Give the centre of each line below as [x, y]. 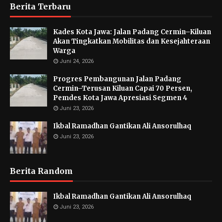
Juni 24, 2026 [77, 61]
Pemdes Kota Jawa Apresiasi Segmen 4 [120, 98]
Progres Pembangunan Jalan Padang [117, 79]
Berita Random [41, 171]
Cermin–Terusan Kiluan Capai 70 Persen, [123, 88]
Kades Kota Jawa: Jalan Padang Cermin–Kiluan [132, 32]
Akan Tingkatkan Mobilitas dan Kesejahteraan [132, 41]
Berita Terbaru [40, 6]
